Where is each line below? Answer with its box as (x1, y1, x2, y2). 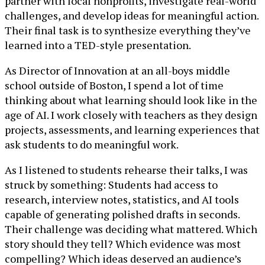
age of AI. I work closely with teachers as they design (5, 108, 257, 122)
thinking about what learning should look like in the (5, 93, 257, 107)
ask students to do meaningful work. (5, 137, 179, 151)
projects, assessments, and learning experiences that (5, 122, 260, 137)
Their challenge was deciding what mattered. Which (5, 222, 257, 236)
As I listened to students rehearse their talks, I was (5, 163, 248, 177)
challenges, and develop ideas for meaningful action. (5, 8, 258, 22)
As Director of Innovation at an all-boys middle (5, 63, 230, 77)
